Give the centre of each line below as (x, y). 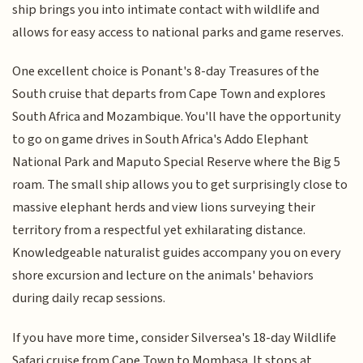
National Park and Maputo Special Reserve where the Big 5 (177, 162)
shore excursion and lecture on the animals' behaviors (163, 276)
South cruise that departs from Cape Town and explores (169, 94)
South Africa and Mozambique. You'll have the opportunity (177, 117)
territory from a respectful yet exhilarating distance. (159, 231)
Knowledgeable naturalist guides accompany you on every (177, 253)
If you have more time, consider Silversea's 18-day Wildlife (175, 337)
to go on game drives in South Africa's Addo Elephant (161, 140)
